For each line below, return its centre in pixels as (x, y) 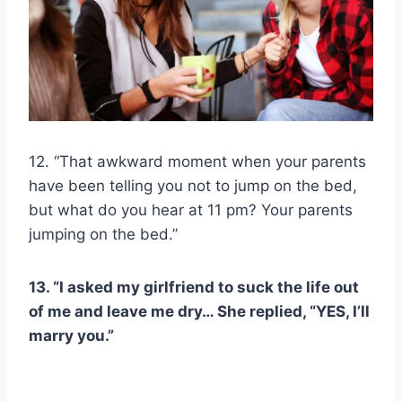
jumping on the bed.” (103, 234)
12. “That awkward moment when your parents (197, 161)
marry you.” (71, 335)
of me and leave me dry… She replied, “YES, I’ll (199, 311)
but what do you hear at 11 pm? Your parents (191, 210)
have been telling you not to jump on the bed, (193, 185)
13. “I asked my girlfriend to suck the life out (194, 287)
